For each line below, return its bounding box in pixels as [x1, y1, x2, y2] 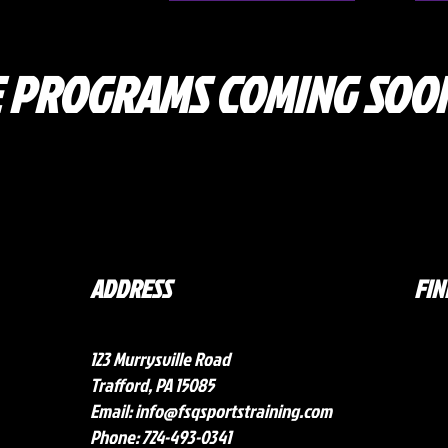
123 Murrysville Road [90, 345, 230, 373]
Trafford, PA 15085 [90, 371, 214, 399]
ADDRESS [90, 271, 171, 307]
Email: [90, 397, 135, 425]
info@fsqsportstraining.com [135, 397, 332, 425]
